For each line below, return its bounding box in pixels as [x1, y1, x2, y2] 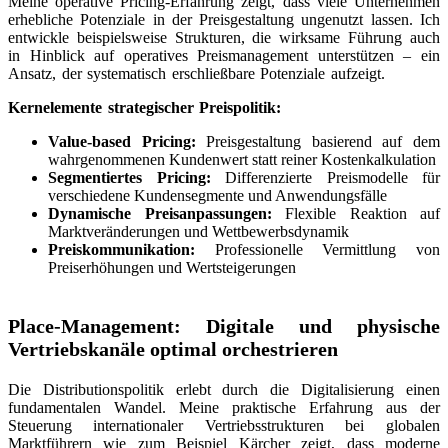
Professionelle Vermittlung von [195, 240, 440, 258]
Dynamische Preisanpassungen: [48, 204, 272, 222]
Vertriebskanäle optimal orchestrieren [8, 337, 338, 360]
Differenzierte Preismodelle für [210, 168, 440, 186]
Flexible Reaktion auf [271, 204, 440, 222]
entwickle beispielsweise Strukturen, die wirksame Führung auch [8, 28, 440, 46]
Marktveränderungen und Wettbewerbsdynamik [48, 222, 349, 240]
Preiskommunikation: [48, 240, 195, 258]
